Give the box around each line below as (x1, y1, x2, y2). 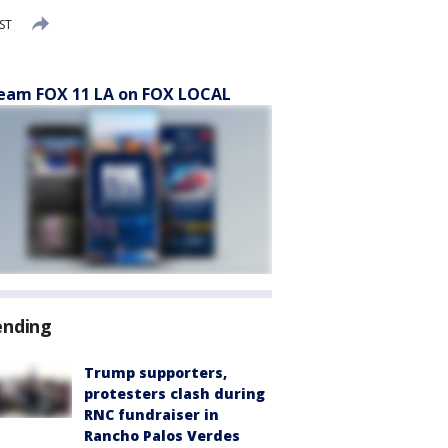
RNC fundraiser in (84, 405, 219, 424)
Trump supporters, (84, 363, 227, 382)
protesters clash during (84, 384, 265, 403)
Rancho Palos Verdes (84, 426, 240, 445)
